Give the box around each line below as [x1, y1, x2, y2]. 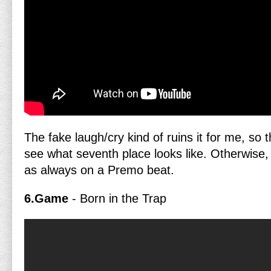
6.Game [24, 192, 68, 205]
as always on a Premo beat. [24, 163, 174, 177]
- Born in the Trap [68, 192, 166, 205]
